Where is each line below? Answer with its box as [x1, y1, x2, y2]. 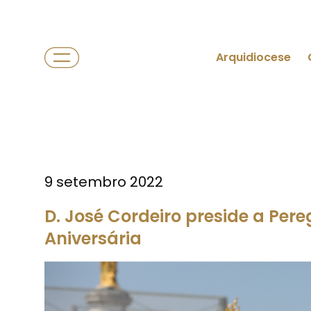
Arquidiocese [216, 49, 291, 65]
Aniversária [44, 227, 142, 250]
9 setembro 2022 [44, 172, 163, 192]
